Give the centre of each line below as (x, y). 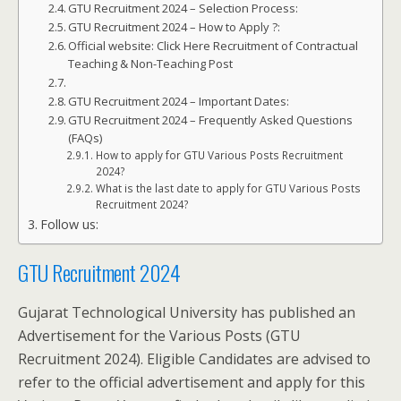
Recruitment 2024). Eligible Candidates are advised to (194, 359)
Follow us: (69, 224)
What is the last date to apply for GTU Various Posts (228, 188)
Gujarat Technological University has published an (187, 312)
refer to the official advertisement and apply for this (192, 382)
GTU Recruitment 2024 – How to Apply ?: (176, 27)
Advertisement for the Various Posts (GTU (159, 336)
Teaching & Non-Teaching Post (152, 64)
